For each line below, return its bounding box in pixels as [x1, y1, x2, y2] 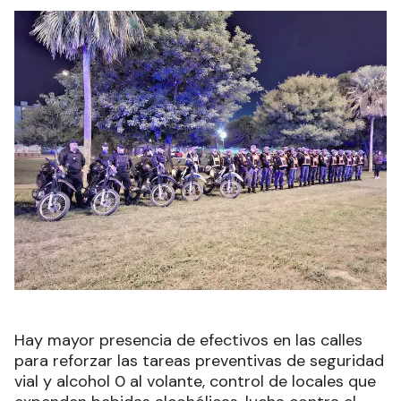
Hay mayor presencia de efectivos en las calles [14, 329, 363, 351]
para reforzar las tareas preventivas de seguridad [14, 350, 384, 371]
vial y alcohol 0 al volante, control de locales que [14, 371, 376, 392]
